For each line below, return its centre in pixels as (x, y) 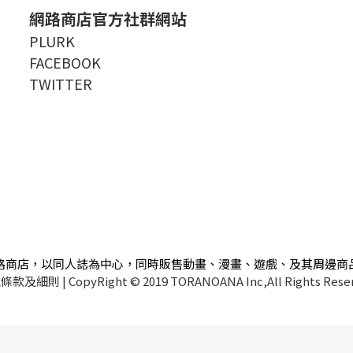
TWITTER (61, 83)
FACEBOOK (65, 62)
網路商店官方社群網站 (108, 18)
